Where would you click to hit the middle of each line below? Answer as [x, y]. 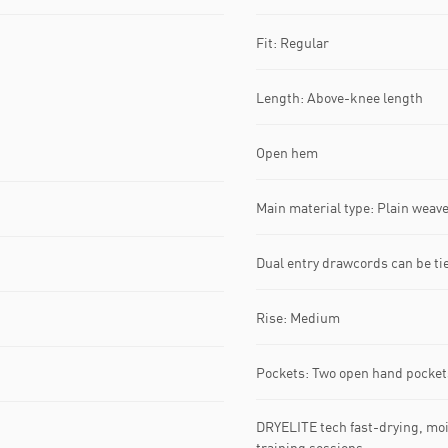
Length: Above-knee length [339, 97]
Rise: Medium [298, 317]
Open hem [287, 152]
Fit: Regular [292, 42]
